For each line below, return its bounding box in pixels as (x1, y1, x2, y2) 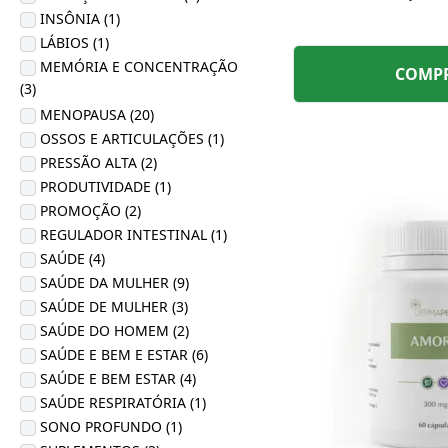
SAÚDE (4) (40, 249, 105, 268)
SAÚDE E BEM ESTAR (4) (40, 369, 196, 388)
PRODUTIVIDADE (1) (40, 177, 171, 196)
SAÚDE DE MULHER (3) (40, 297, 188, 316)
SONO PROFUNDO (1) (40, 417, 182, 436)
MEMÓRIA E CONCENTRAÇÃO (40, 57, 238, 76)
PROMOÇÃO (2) (40, 201, 141, 220)
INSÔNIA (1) (40, 9, 120, 28)
